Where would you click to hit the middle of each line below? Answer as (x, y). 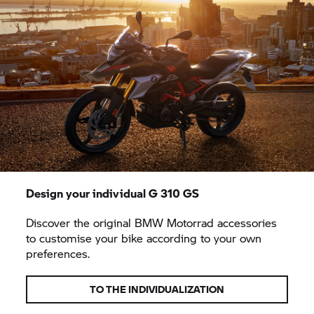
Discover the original (81, 223)
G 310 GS (174, 193)
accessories (246, 223)
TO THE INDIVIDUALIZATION (157, 289)
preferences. (58, 253)
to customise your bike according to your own (144, 238)
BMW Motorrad (175, 223)
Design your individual (88, 193)
